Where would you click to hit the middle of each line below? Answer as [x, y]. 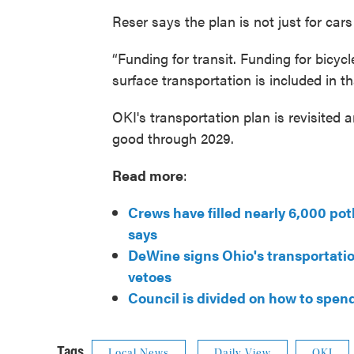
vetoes [150, 277]
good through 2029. [173, 138]
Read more [148, 175]
